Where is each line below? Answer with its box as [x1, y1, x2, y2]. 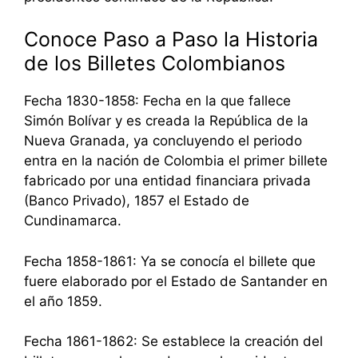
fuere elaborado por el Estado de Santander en [24, 272, 328, 289]
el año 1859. [24, 292, 102, 309]
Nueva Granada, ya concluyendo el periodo [24, 133, 302, 149]
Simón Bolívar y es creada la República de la [24, 113, 308, 129]
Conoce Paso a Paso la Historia [24, 27, 318, 52]
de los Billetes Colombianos [24, 51, 285, 76]
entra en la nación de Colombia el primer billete [24, 153, 328, 169]
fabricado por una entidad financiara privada [24, 173, 311, 189]
